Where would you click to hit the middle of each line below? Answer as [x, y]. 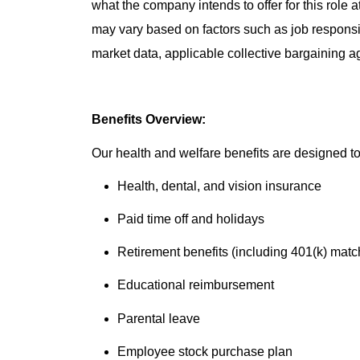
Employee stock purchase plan [205, 351]
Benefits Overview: [149, 120]
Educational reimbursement [196, 285]
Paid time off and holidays [191, 219]
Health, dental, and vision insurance [219, 186]
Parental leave [159, 318]
